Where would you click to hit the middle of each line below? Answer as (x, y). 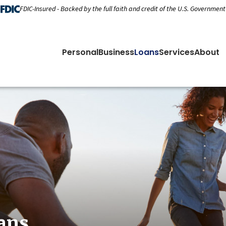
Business (117, 52)
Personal (80, 52)
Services (177, 52)
